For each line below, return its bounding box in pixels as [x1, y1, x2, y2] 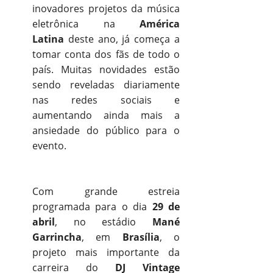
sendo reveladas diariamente [32, 77, 180, 91]
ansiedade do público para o [32, 123, 180, 137]
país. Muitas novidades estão [32, 62, 180, 76]
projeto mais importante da [32, 245, 180, 259]
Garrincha [32, 230, 82, 244]
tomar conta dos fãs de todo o [32, 47, 180, 61]
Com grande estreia [32, 184, 180, 198]
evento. [32, 138, 66, 152]
